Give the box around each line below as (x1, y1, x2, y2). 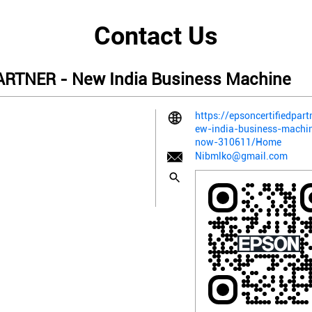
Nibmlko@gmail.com (195, 150, 288, 162)
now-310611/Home (195, 136, 281, 148)
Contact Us (94, 21, 218, 51)
